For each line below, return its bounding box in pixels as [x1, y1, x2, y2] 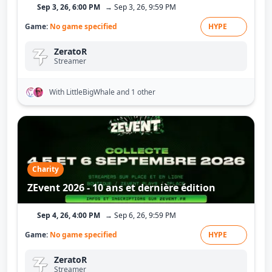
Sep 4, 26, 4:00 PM [37, 210, 100, 220]
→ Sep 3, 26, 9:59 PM [105, 2, 176, 12]
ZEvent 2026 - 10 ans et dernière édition [27, 181, 216, 194]
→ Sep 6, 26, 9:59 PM [105, 210, 176, 220]
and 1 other [117, 86, 155, 97]
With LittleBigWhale [49, 86, 117, 97]
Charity [32, 164, 59, 174]
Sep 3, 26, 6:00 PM [37, 2, 100, 12]
